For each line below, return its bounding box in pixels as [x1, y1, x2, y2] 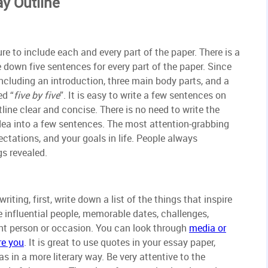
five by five [14, 89, 60, 102]
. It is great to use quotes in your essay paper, [24, 236, 215, 249]
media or [189, 221, 226, 235]
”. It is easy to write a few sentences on [60, 89, 226, 102]
